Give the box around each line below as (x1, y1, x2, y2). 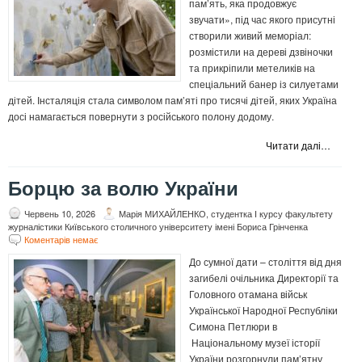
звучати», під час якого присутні (189, 12, 335, 27)
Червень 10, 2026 (24, 207, 95, 221)
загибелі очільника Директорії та (189, 271, 339, 285)
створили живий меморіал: (189, 28, 311, 43)
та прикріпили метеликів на (189, 61, 315, 75)
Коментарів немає (24, 233, 99, 246)
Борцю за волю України (8, 178, 238, 200)
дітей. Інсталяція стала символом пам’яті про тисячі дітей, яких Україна (8, 93, 337, 107)
